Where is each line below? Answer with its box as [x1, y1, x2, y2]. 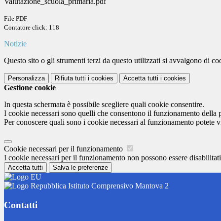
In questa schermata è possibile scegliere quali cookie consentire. [4, 100, 204, 109]
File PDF [4, 15, 27, 23]
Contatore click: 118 [4, 24, 59, 32]
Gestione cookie [4, 83, 56, 92]
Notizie [4, 39, 27, 48]
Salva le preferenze [53, 164, 108, 172]
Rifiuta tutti [55, 74, 86, 82]
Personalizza [8, 74, 45, 82]
